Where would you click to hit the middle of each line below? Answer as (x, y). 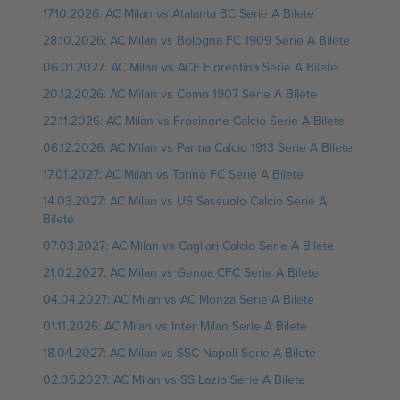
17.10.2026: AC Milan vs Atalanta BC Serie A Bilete (179, 13)
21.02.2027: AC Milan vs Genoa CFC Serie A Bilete (181, 272)
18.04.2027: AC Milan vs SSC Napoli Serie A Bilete (179, 353)
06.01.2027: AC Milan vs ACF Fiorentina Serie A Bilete (190, 67)
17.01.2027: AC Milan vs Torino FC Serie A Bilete (173, 174)
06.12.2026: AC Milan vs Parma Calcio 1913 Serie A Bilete (198, 147)
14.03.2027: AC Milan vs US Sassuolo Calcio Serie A (185, 201)
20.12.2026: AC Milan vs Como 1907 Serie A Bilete (180, 94)
